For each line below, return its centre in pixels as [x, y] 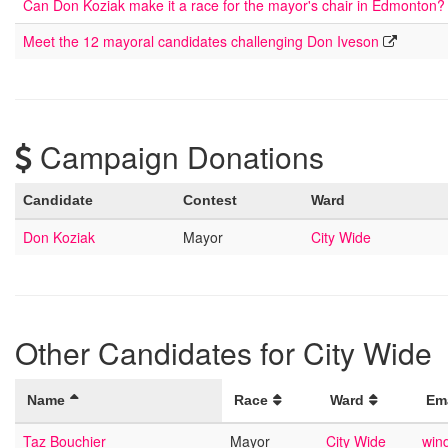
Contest [210, 200]
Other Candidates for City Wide [223, 352]
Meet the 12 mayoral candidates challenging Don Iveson [201, 41]
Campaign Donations [178, 156]
